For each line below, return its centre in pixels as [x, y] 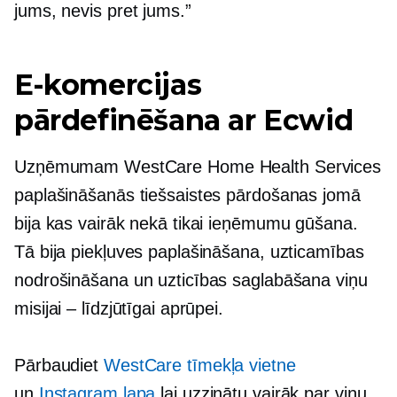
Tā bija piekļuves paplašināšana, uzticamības [189, 252]
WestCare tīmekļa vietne [199, 366]
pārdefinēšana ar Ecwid [184, 121]
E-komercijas [108, 85]
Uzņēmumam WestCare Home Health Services [198, 167]
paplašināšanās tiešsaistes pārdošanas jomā [187, 195]
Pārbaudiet [59, 366]
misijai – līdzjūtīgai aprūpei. [119, 309]
